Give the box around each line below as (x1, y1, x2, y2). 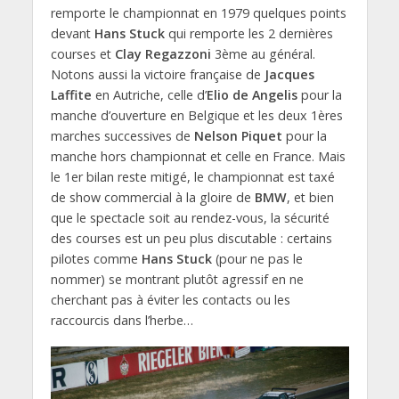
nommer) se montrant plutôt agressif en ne (50, 271, 304, 289)
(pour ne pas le (211, 250, 303, 268)
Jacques (264, 66, 314, 84)
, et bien (286, 189, 334, 207)
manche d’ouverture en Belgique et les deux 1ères (50, 107, 343, 125)
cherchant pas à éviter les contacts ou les (50, 291, 290, 309)
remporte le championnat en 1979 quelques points (50, 4, 346, 22)
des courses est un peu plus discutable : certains (50, 230, 332, 248)
